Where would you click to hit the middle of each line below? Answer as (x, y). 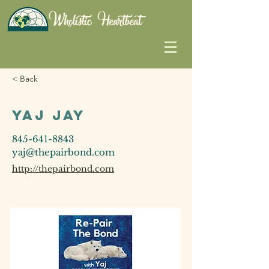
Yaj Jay (49, 115)
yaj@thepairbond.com (63, 152)
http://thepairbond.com (63, 169)
